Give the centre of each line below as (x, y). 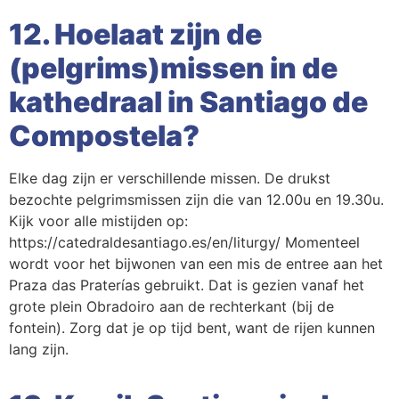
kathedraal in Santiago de (188, 102)
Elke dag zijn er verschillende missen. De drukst (170, 179)
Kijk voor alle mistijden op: (98, 221)
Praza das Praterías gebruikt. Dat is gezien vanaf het (187, 285)
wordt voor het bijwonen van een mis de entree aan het (196, 264)
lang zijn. (39, 350)
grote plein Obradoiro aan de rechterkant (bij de (171, 307)
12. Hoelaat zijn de (135, 35)
